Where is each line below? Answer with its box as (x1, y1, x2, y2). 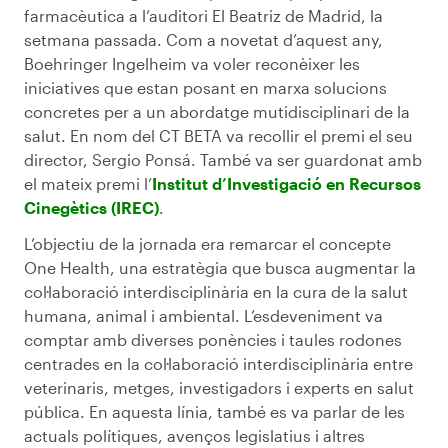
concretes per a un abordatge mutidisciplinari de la (24, 101, 410, 121)
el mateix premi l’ (24, 173, 152, 193)
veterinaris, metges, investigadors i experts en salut (24, 377, 414, 397)
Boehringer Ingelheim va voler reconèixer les (24, 53, 360, 73)
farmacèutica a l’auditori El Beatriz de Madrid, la (24, 5, 383, 25)
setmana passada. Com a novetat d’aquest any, (24, 29, 383, 49)
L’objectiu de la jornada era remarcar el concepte (24, 233, 391, 253)
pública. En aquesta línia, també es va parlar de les (24, 401, 405, 421)
